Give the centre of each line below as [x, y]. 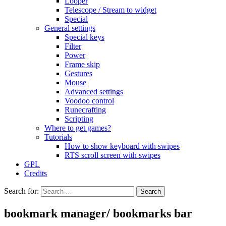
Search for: [21, 191]
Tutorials [58, 137]
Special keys [84, 37]
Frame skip [82, 64]
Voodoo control [89, 101]
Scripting [79, 119]
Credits [36, 173]
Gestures [78, 73]
